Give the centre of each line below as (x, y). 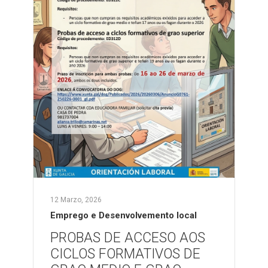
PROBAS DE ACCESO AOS (128, 238)
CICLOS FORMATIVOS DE (125, 254)
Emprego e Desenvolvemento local (124, 215)
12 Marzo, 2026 (76, 200)
